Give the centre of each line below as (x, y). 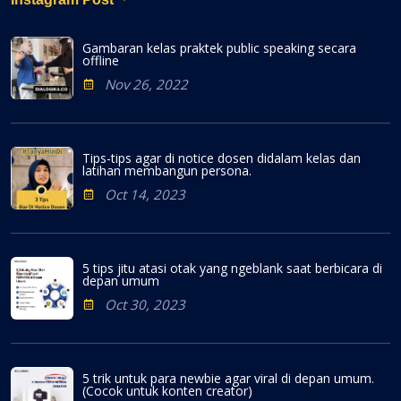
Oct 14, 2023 (145, 194)
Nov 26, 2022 (146, 84)
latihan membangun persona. (167, 170)
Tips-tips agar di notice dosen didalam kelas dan (222, 158)
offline (101, 60)
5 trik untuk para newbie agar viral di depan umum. (228, 378)
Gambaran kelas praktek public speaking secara (219, 47)
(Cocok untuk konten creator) (167, 390)
